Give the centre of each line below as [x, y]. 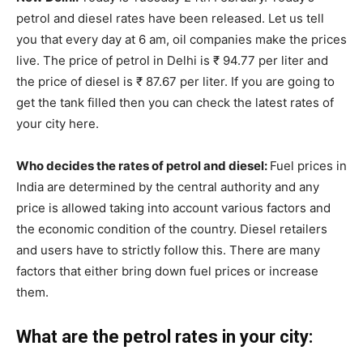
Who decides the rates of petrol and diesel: [143, 165]
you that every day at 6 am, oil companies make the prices [181, 39]
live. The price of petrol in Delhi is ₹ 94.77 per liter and [172, 60]
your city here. [58, 123]
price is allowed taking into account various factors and [173, 207]
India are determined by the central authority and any [168, 186]
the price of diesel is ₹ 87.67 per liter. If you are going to [175, 81]
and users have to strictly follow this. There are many [168, 250]
